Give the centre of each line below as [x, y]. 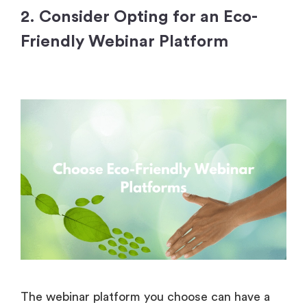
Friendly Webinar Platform [124, 42]
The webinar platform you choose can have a [145, 296]
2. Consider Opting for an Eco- [139, 17]
